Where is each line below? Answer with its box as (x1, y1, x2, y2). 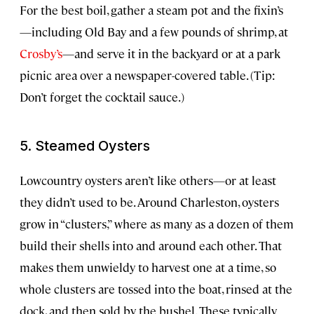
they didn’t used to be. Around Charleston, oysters (20, 194, 279, 210)
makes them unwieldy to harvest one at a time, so (20, 259, 276, 275)
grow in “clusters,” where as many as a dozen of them (20, 216, 294, 232)
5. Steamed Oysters (20, 137, 150, 155)
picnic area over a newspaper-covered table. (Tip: (20, 67, 275, 83)
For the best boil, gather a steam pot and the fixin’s (20, 2, 283, 18)
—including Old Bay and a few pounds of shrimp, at (20, 24, 288, 40)
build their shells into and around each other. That (20, 238, 282, 254)
